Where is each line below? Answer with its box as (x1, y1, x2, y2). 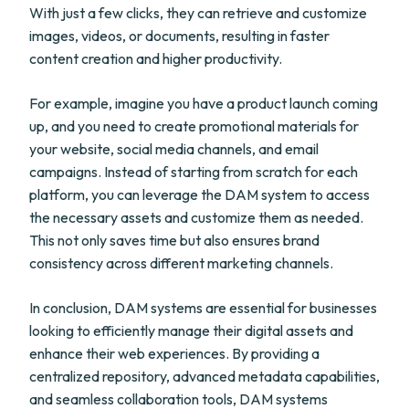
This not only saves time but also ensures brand (29, 231, 320, 249)
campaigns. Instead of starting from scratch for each (29, 163, 358, 181)
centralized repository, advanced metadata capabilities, (29, 367, 380, 385)
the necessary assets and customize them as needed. (29, 208, 363, 226)
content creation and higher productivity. (29, 49, 282, 68)
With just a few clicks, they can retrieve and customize (29, 4, 367, 22)
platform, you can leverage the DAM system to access (29, 185, 370, 204)
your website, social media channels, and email (29, 140, 319, 158)
